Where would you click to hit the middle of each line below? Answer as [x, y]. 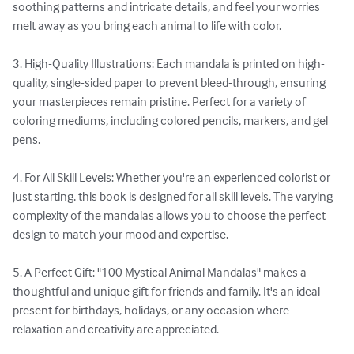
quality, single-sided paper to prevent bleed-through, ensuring [170, 83]
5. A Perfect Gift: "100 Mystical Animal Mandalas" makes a [161, 272]
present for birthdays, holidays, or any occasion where [152, 310]
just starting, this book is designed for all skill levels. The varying [174, 196]
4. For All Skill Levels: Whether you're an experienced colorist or [173, 177]
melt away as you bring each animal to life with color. [147, 26]
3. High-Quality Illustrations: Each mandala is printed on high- [169, 64]
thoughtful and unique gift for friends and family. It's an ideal [168, 291]
